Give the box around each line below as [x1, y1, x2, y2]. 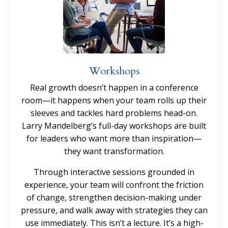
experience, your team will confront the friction [24, 179, 204, 190]
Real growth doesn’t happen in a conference [30, 81, 198, 93]
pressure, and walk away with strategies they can [20, 204, 208, 216]
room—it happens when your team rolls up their [21, 94, 207, 106]
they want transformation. [64, 145, 164, 157]
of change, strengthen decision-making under [26, 191, 202, 203]
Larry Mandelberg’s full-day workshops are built [22, 120, 206, 131]
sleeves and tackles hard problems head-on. [31, 107, 197, 119]
